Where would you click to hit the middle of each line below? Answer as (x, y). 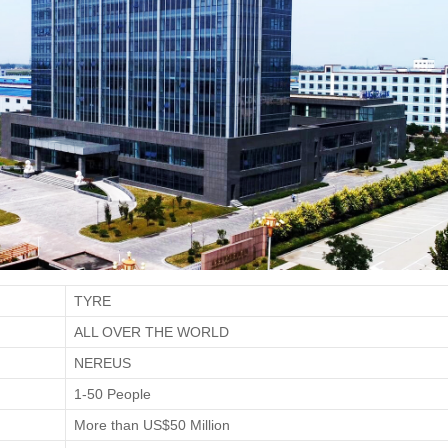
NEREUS (102, 362)
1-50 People (112, 393)
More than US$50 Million (152, 424)
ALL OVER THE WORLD (151, 331)
